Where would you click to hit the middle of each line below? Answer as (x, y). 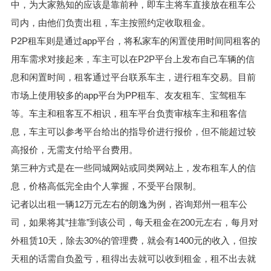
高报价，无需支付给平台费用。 (74, 149)
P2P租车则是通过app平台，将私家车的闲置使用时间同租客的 (135, 41)
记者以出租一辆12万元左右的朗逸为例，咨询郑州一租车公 (129, 204)
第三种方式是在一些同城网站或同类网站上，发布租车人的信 (133, 168)
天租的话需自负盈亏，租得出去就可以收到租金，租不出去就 (133, 258)
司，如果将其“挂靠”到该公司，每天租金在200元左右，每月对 (134, 222)
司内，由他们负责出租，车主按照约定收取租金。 (110, 22)
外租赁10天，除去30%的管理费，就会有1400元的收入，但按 (134, 240)
